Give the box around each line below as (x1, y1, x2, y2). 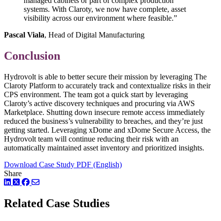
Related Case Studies (4, 196, 110, 210)
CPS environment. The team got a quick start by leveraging (4, 90, 188, 99)
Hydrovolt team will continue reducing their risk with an (4, 134, 179, 143)
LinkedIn (12, 177, 41, 186)
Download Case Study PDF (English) (4, 160, 122, 169)
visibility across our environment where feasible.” (24, 14, 177, 23)
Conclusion (4, 49, 60, 62)
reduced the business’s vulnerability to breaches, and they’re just (4, 116, 203, 125)
